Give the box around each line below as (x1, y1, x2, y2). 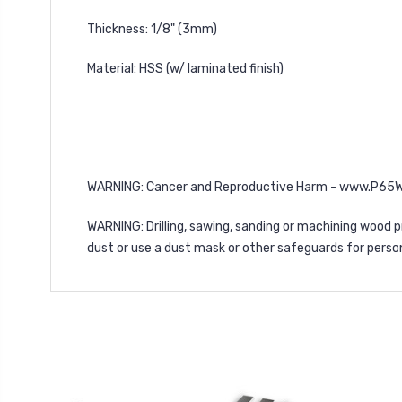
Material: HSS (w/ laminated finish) (87, 61, 284, 76)
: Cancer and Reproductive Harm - (141, 179, 339, 195)
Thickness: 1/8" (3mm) (87, 22, 217, 37)
